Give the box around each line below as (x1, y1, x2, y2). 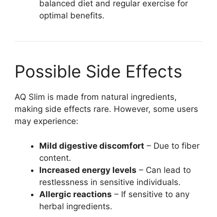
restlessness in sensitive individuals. (39, 177, 181, 187)
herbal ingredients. (39, 201, 112, 211)
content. (39, 153, 71, 163)
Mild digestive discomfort (39, 140, 144, 151)
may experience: (15, 116, 78, 126)
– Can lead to (137, 165, 191, 175)
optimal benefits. (39, 11, 105, 21)
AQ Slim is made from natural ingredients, (15, 92, 177, 102)
